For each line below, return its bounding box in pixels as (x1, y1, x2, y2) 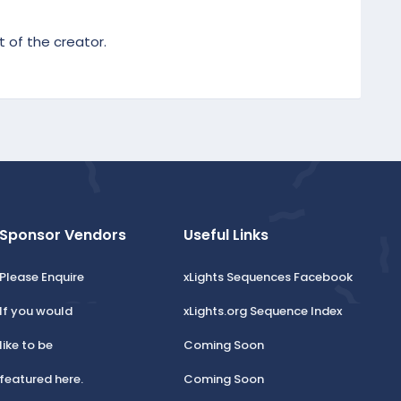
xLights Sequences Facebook (183, 269, 354, 286)
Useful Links (183, 225, 269, 246)
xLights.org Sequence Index (183, 303, 343, 320)
